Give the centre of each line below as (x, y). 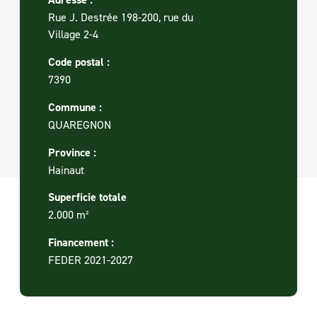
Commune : (75, 107)
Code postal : (79, 62)
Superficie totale (87, 197)
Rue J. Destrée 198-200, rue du (121, 17)
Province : (72, 152)
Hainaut (66, 169)
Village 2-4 (73, 34)
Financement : (81, 243)
